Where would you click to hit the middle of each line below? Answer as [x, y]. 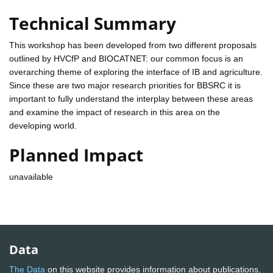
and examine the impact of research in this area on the [115, 112]
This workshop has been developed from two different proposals [133, 45]
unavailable [31, 176]
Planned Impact [76, 154]
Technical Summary [93, 23]
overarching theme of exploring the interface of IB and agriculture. [136, 72]
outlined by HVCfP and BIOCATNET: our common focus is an [126, 58]
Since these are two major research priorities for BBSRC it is [125, 85]
